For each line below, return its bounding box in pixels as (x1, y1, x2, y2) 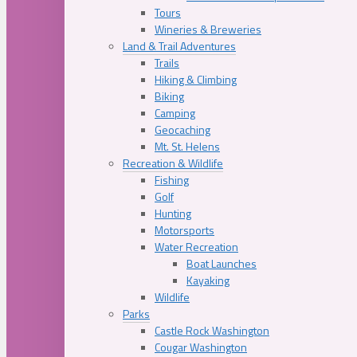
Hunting (155, 205, 191, 222)
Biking (155, 88, 184, 105)
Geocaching (155, 121, 210, 139)
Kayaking (186, 272, 229, 289)
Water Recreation (155, 238, 238, 256)
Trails (155, 54, 179, 72)
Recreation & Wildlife (123, 155, 223, 172)
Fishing (155, 171, 189, 189)
